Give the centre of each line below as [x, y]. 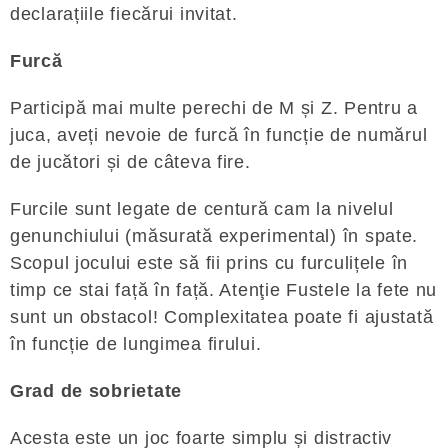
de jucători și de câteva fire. [130, 162]
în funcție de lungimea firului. [136, 344]
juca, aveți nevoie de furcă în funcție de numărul [219, 135]
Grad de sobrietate [96, 391]
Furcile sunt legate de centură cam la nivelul [202, 209]
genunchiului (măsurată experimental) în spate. [214, 236]
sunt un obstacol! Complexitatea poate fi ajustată [222, 317]
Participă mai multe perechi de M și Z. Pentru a [214, 108]
